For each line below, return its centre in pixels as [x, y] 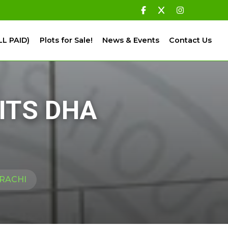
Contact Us [190, 40]
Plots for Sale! [66, 40]
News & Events [131, 40]
